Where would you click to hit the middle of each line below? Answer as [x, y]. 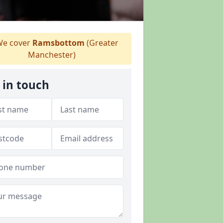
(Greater [101, 43]
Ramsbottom [58, 43]
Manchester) [52, 55]
